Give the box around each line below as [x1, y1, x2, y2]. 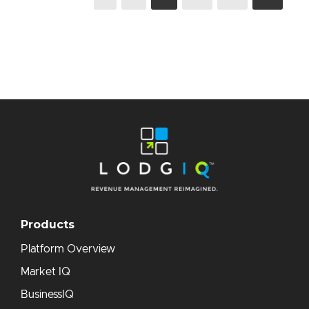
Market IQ [21, 266, 70, 277]
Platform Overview [21, 243, 115, 255]
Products [21, 217, 74, 231]
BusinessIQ [21, 288, 74, 300]
